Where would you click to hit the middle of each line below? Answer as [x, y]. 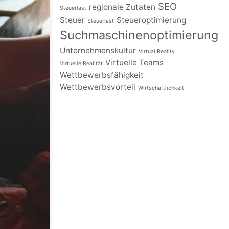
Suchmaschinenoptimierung [139, 35]
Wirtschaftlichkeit [161, 88]
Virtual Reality [157, 52]
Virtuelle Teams [135, 63]
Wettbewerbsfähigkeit [102, 75]
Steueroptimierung [152, 20]
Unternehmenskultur [98, 51]
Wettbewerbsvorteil [98, 87]
